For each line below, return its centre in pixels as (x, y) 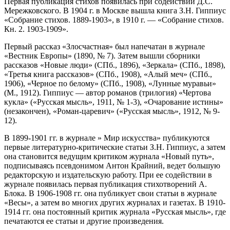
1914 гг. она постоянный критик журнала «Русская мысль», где (115, 212)
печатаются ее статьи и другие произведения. (84, 221)
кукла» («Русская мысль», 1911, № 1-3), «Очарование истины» (114, 102)
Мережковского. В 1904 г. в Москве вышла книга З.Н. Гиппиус (115, 10)
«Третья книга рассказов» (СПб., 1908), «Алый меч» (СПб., (108, 74)
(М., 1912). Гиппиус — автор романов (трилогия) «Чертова (108, 92)
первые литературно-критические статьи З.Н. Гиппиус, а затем (115, 147)
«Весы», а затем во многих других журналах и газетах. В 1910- (115, 202)
